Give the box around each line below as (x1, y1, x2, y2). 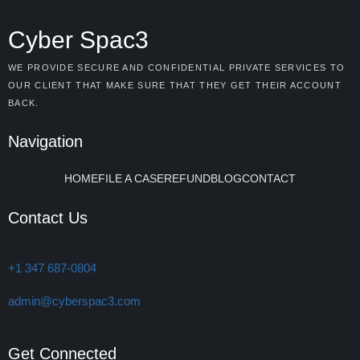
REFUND (164, 172, 211, 185)
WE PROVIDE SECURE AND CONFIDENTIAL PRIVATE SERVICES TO (8, 63, 346, 72)
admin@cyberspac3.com (8, 294, 141, 308)
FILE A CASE (98, 172, 164, 185)
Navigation (8, 133, 83, 150)
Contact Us (8, 209, 88, 227)
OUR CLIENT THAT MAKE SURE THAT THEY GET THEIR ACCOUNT (8, 80, 342, 90)
